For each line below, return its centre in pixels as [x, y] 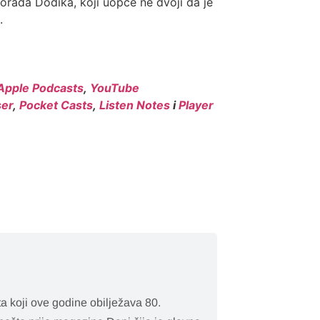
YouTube [115, 88]
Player [196, 105]
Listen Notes [135, 105]
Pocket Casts [56, 105]
